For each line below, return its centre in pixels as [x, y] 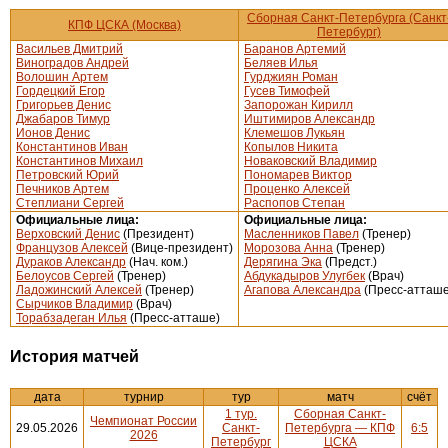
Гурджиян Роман [291, 77]
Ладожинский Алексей [79, 290]
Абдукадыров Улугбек [304, 276]
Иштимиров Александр [309, 119]
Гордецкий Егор [60, 91]
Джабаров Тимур [63, 119]
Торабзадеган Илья [71, 318]
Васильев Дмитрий [69, 49]
